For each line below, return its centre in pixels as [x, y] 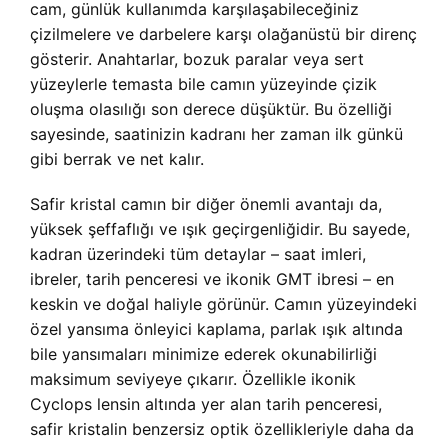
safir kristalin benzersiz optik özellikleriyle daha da [222, 429]
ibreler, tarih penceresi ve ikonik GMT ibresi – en [212, 279]
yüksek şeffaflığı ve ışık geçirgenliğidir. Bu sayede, [220, 229]
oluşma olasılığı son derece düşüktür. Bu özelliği [211, 109]
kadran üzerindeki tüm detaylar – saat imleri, [198, 254]
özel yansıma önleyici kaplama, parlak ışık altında [216, 329]
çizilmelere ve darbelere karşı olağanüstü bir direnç [223, 34]
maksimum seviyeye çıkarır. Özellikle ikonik [193, 379]
